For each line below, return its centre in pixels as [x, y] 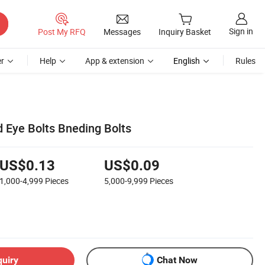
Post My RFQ [62, 31]
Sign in [241, 31]
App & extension [115, 61]
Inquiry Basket [185, 32]
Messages [122, 31]
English [187, 61]
